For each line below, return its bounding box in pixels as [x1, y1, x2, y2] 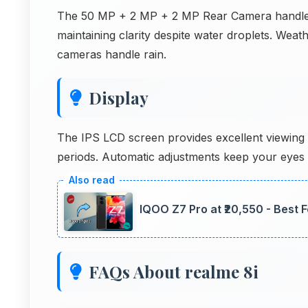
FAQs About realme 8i [89, 261, 258, 283]
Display [89, 87, 148, 109]
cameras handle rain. [57, 47, 166, 61]
